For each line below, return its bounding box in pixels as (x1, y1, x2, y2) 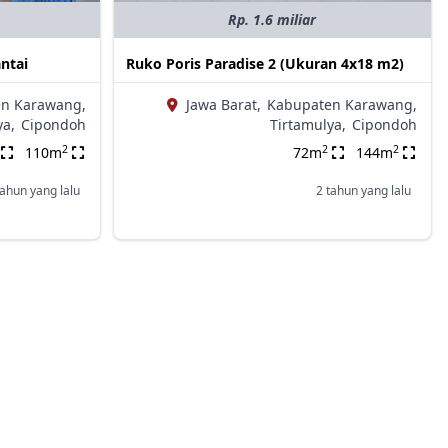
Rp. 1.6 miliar (228, 10, 317, 30)
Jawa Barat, (185, 95, 261, 115)
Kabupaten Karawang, (266, 95, 417, 115)
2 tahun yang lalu (315, 182, 411, 200)
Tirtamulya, (269, 115, 346, 135)
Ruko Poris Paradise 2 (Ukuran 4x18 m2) (125, 54, 404, 74)
